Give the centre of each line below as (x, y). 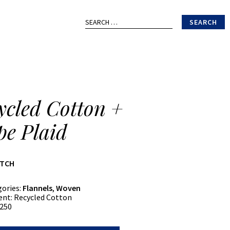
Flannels (38, 188)
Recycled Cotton (42, 197)
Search (91, 16)
